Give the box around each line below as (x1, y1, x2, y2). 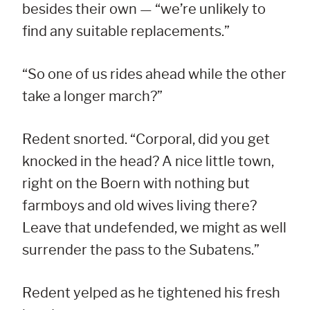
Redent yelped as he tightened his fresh (22, 284, 280, 302)
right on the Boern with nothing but (22, 175, 250, 192)
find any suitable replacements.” (22, 23, 230, 40)
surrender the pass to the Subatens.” (22, 241, 259, 259)
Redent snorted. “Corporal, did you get (22, 131, 270, 148)
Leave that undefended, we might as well (22, 219, 286, 237)
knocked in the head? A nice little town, (22, 153, 274, 170)
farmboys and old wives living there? (22, 197, 257, 215)
